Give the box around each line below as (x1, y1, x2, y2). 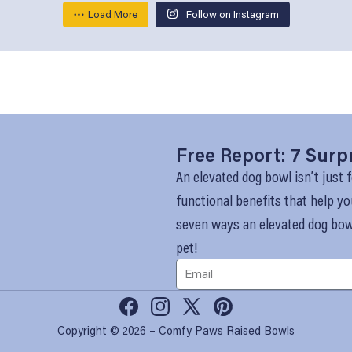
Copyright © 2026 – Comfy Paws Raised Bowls (57, 323, 295, 339)
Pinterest (211, 306, 262, 323)
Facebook (116, 306, 170, 323)
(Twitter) (179, 324, 229, 342)
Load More (87, 7, 137, 20)
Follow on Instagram (185, 7, 279, 20)
